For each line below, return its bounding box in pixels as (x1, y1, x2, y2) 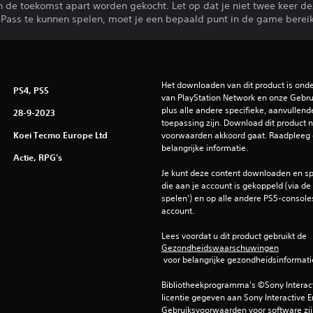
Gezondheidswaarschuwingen (161, 242, 279, 254)
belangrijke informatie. (161, 142, 248, 154)
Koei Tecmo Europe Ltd (13, 129, 108, 141)
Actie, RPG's (13, 152, 62, 163)
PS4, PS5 (13, 85, 49, 96)
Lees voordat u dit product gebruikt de (161, 230, 309, 242)
